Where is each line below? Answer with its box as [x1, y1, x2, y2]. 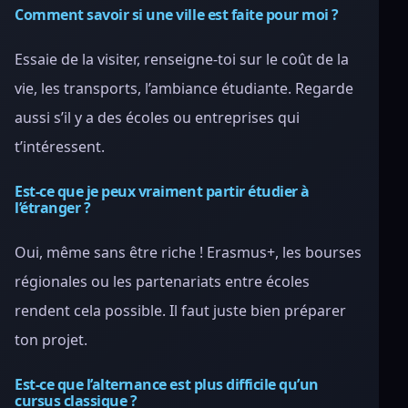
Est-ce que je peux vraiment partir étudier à [15, 181, 310, 201]
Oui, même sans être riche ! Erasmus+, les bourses [15, 242, 362, 262]
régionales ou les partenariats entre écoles [15, 271, 310, 291]
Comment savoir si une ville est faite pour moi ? [15, 5, 339, 25]
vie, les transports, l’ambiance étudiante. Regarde [15, 78, 353, 98]
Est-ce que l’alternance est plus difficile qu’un [15, 374, 319, 394]
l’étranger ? [15, 198, 91, 218]
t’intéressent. [15, 137, 105, 157]
